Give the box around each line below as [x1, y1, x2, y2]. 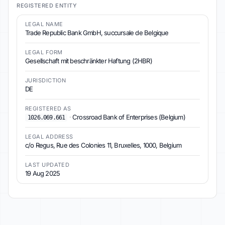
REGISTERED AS [25, 105, 71, 112]
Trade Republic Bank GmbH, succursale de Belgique [25, 29, 169, 37]
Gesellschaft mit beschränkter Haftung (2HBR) [25, 57, 152, 65]
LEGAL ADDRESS [25, 133, 73, 140]
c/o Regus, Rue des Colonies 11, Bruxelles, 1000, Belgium [25, 141, 182, 149]
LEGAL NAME [25, 21, 63, 28]
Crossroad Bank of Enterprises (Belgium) [70, 113, 185, 121]
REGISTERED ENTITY [17, 2, 77, 9]
